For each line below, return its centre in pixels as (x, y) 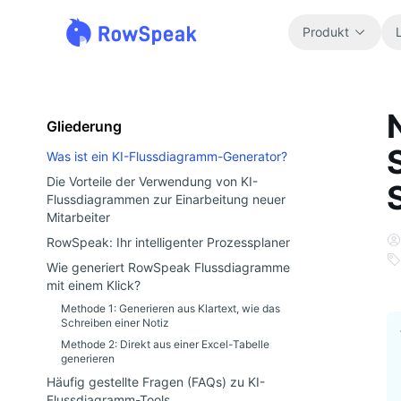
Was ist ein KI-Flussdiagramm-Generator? (167, 156)
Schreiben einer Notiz (115, 323)
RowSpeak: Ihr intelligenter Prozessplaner (168, 242)
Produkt (325, 32)
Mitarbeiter (78, 217)
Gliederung (84, 126)
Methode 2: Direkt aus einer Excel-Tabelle (165, 344)
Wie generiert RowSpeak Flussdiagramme (168, 267)
